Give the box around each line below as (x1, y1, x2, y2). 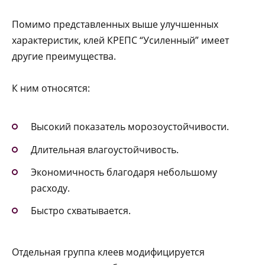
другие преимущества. (12, 49, 116, 63)
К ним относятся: (12, 81, 90, 95)
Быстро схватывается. (31, 203, 131, 217)
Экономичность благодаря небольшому (31, 165, 217, 179)
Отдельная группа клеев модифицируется (12, 245, 205, 259)
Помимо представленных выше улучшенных (12, 17, 218, 31)
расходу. (31, 181, 70, 195)
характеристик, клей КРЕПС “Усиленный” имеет (12, 33, 229, 47)
